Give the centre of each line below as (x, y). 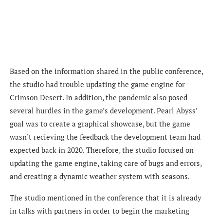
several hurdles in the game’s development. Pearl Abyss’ (103, 110)
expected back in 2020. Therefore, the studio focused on (102, 150)
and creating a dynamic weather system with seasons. (100, 176)
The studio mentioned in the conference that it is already (106, 197)
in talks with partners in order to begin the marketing (100, 210)
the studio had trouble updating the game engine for (97, 84)
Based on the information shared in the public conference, (106, 71)
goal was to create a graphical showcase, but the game (100, 123)
